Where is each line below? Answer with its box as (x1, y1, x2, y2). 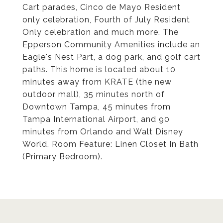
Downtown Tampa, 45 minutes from (22, 102, 171, 111)
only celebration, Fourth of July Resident (22, 15, 190, 24)
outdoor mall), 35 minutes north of (22, 90, 165, 99)
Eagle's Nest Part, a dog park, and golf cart (22, 52, 201, 62)
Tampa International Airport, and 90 (22, 114, 170, 124)
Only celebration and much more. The (22, 27, 179, 37)
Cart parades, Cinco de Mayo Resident (22, 2, 181, 12)
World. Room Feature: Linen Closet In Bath (22, 139, 199, 149)
